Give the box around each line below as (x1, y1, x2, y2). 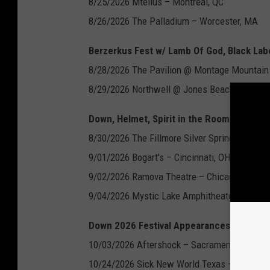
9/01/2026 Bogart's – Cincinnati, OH (89, 151, 230, 164)
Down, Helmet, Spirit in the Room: (89, 113, 232, 125)
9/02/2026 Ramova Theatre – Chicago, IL (89, 171, 251, 183)
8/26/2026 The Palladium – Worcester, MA (89, 15, 258, 28)
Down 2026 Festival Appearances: (89, 219, 233, 232)
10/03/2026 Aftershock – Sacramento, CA (89, 239, 254, 251)
